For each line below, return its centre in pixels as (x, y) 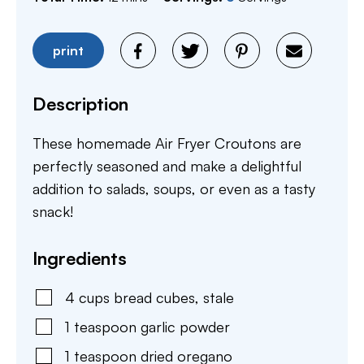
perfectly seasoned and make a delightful (167, 166)
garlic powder (185, 327)
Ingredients (80, 258)
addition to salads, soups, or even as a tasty (174, 189)
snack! (53, 212)
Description (80, 104)
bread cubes (154, 298)
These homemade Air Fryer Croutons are (167, 143)
